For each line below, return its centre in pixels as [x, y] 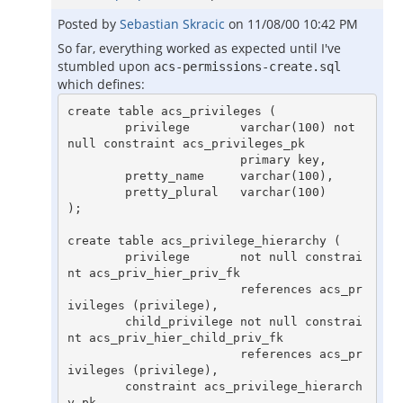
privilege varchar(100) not [96, 127]
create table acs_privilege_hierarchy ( [204, 240]
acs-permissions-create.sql [247, 67]
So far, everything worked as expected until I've [199, 48]
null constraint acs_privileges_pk [186, 143]
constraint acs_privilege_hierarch [96, 386]
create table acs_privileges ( [171, 111]
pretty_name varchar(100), [96, 175]
